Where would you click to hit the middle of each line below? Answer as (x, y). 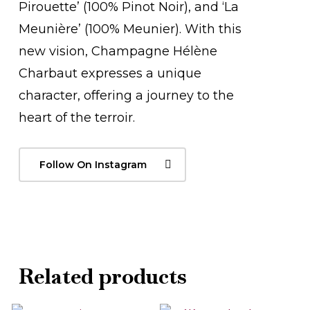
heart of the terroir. (77, 118)
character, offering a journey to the (127, 96)
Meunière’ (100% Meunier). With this (130, 29)
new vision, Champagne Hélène (118, 52)
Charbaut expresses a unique (110, 74)
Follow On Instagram (93, 165)
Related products (102, 277)
